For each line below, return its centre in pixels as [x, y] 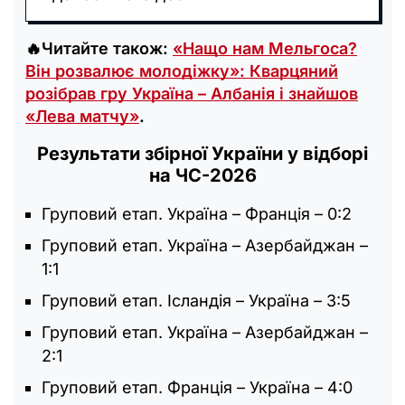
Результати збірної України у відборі [202, 153]
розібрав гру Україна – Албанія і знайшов [192, 93]
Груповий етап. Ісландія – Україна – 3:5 [196, 300]
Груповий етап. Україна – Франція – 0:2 [197, 213]
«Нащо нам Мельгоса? [265, 48]
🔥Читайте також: [99, 48]
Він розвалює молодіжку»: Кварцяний [182, 71]
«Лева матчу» [82, 116]
